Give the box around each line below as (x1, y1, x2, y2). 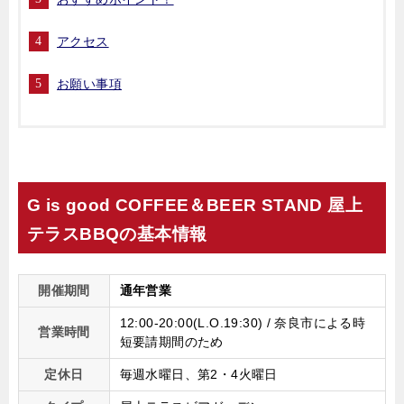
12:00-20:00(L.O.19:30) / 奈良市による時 (119, 316, 366, 331)
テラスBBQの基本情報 (27, 225, 207, 244)
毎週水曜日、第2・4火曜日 (119, 367, 278, 382)
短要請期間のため (119, 335, 224, 350)
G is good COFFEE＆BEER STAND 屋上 (27, 196, 363, 216)
